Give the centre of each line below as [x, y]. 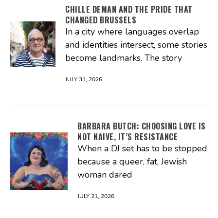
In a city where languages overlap [132, 31]
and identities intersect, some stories [136, 45]
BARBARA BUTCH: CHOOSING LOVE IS [142, 126]
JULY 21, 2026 [96, 196]
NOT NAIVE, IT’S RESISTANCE [127, 136]
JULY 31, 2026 [84, 79]
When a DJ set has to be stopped [142, 148]
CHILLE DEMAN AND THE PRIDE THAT [129, 9]
